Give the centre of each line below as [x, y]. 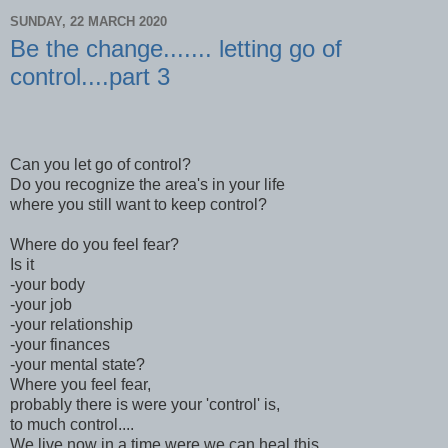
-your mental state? [77, 364]
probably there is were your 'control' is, [145, 404]
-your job [41, 304]
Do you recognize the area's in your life [147, 184]
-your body [47, 284]
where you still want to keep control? [138, 204]
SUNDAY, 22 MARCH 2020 [88, 21]
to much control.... [72, 424]
